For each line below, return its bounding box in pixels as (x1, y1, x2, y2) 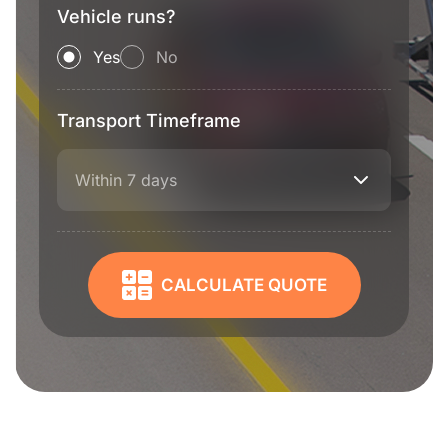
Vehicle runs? (57, 6, 176, 27)
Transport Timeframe (57, 110, 241, 131)
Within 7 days (75, 170, 177, 190)
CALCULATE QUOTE (160, 275, 327, 295)
